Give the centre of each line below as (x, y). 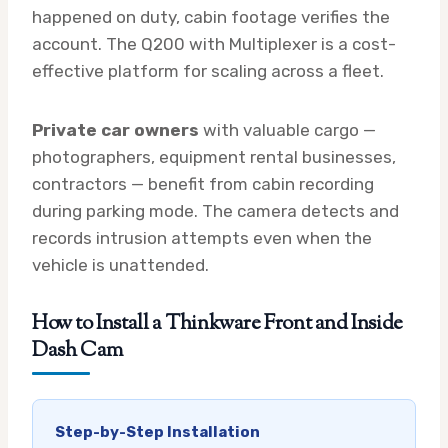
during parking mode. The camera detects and (215, 210)
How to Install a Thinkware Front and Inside (217, 323)
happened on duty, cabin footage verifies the (211, 16)
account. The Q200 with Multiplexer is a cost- (214, 43)
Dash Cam (77, 350)
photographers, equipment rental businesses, (214, 156)
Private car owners (115, 129)
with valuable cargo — (287, 129)
